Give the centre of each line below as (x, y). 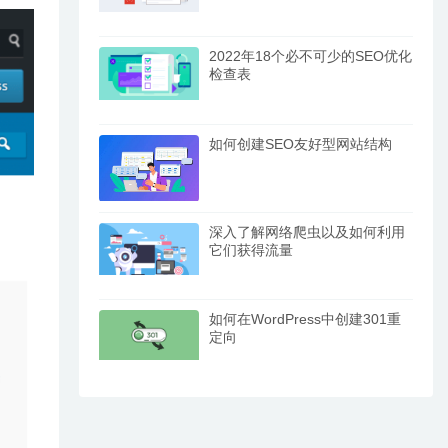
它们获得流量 (251, 249)
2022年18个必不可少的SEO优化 (311, 56)
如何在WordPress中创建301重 (305, 319)
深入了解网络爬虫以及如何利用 (307, 231)
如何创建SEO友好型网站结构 (301, 144)
